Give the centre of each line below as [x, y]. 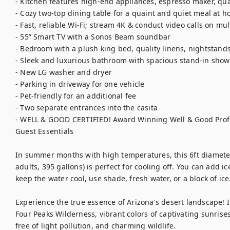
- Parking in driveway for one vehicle [80, 84]
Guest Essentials [45, 131]
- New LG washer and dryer [64, 72]
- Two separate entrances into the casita [87, 108]
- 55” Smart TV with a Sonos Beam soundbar [93, 37]
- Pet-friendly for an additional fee [76, 96]
